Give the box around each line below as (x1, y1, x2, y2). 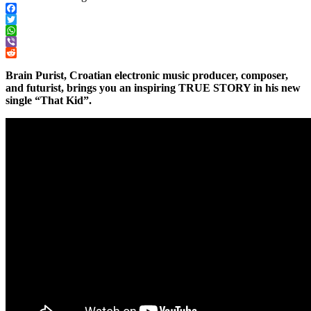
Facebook (6, 12, 49, 25)
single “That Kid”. (6, 94, 92, 106)
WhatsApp (6, 35, 53, 47)
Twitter (6, 24, 37, 36)
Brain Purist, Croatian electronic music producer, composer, (6, 69, 288, 81)
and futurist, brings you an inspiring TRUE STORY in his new (6, 81, 301, 94)
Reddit (6, 57, 35, 69)
